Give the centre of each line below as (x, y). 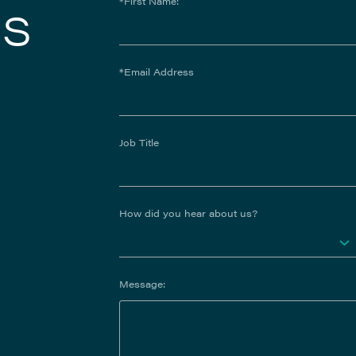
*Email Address (156, 72)
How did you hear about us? (188, 213)
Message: (142, 284)
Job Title (139, 143)
